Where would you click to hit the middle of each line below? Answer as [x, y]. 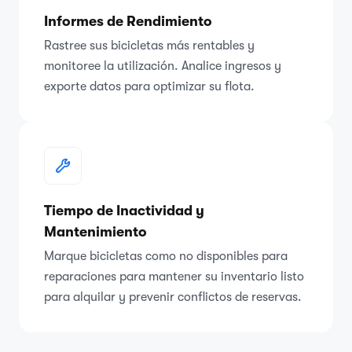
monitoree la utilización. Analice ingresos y [163, 66]
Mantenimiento [95, 231]
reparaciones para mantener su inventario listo [174, 276]
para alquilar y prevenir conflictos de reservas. [173, 297]
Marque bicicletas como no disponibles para [166, 256]
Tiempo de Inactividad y [124, 210]
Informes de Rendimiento [128, 21]
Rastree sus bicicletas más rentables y [149, 45]
